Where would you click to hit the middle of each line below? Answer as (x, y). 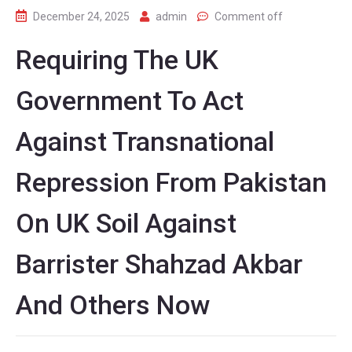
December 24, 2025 (81, 16)
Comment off (249, 16)
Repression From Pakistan (171, 182)
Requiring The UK (117, 59)
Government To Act (130, 100)
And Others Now (113, 304)
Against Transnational (145, 141)
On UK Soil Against (126, 223)
